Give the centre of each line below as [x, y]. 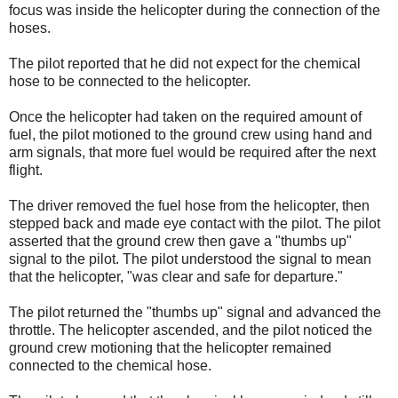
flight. [26, 170]
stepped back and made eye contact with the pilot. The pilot [195, 223]
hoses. [30, 28]
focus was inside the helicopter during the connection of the [195, 10]
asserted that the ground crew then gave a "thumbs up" [180, 241]
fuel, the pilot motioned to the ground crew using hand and [191, 134]
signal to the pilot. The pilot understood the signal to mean [190, 259]
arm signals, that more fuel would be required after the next [192, 152]
